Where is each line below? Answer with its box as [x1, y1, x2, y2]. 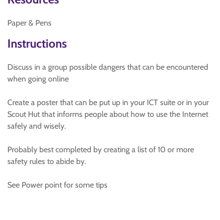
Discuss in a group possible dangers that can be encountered [7, 62, 208, 72]
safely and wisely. [7, 121, 66, 131]
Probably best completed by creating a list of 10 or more [7, 145, 194, 154]
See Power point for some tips [7, 180, 108, 190]
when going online [7, 74, 69, 83]
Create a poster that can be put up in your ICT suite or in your [7, 98, 209, 107]
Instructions [7, 36, 67, 51]
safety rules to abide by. [7, 157, 86, 166]
